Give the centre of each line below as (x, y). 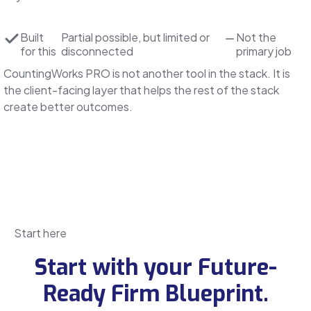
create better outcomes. (68, 106)
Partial (78, 37)
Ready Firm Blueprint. (155, 293)
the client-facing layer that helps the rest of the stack (141, 90)
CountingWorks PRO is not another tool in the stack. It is (147, 73)
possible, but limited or (152, 37)
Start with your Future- (155, 267)
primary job (263, 51)
